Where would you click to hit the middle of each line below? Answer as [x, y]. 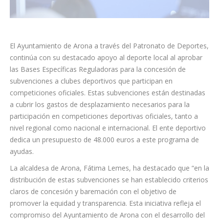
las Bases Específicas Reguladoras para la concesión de [98, 69]
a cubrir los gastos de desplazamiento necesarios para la [100, 104]
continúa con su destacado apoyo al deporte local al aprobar [106, 57]
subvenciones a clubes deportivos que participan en [91, 81]
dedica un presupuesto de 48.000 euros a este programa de [104, 140]
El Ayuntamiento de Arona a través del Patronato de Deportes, [109, 46]
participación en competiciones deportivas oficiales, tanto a [104, 116]
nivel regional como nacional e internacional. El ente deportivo [108, 128]
